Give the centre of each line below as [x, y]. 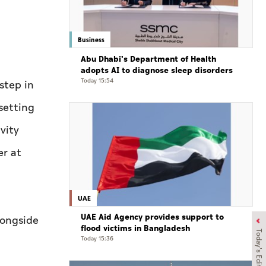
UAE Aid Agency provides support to [152, 217]
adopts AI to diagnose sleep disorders [157, 70]
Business [91, 40]
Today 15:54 [97, 80]
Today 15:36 [97, 238]
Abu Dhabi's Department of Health [148, 59]
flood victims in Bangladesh [135, 228]
